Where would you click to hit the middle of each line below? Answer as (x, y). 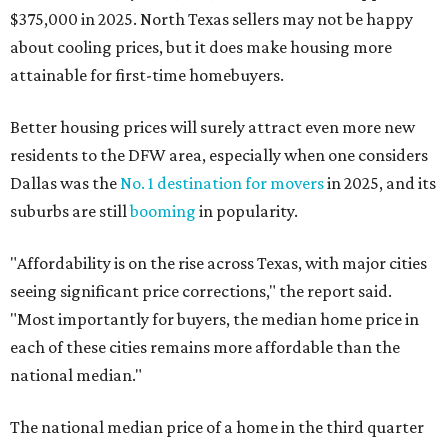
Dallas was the (65, 183)
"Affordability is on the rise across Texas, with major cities (218, 263)
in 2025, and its (380, 183)
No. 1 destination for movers (222, 183)
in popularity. (247, 211)
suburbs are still (70, 211)
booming (163, 211)
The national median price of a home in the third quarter (217, 427)
